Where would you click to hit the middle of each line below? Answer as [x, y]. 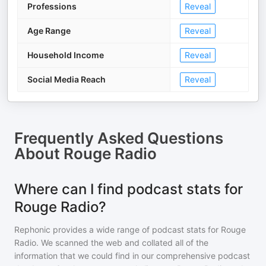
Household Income [66, 55]
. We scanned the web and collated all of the [122, 243]
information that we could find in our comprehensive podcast [132, 256]
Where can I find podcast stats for [129, 189]
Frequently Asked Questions [119, 138]
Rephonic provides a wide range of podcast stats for [118, 229]
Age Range [49, 31]
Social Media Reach [66, 79]
